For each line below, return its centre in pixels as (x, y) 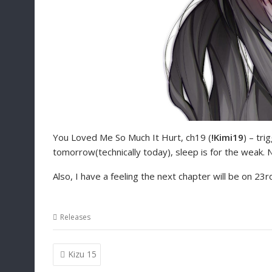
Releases (75, 217)
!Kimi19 (227, 137)
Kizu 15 (82, 254)
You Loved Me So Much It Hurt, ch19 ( (132, 137)
